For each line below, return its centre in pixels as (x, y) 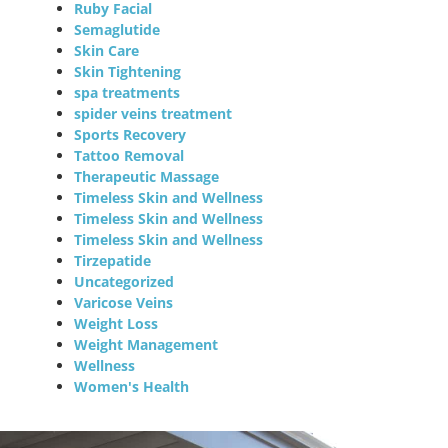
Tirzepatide (113, 260)
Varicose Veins (124, 302)
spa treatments (127, 92)
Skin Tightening (128, 71)
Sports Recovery (130, 134)
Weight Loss (116, 323)
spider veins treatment (153, 113)
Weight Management (146, 344)
